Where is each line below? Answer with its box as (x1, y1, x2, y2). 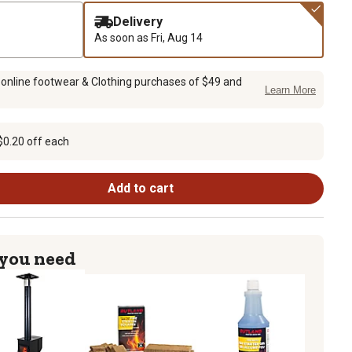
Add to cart (107, 180, 174, 196)
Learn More (265, 84, 316, 97)
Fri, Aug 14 (151, 31, 203, 44)
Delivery (113, 13, 163, 29)
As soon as (94, 31, 151, 44)
